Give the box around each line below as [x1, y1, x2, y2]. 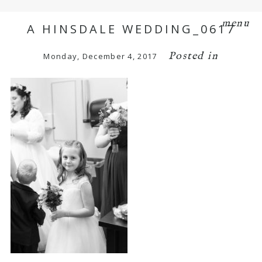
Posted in [168, 49, 219, 63]
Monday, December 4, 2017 [43, 50, 157, 61]
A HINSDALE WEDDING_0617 [26, 20, 236, 37]
